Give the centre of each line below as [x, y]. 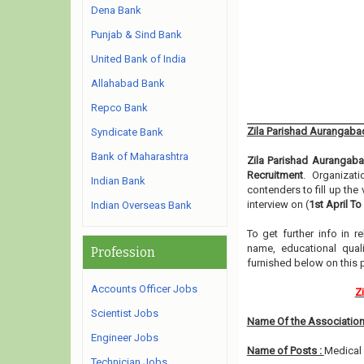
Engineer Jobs [125, 338]
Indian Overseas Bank [141, 205]
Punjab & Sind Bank [136, 35]
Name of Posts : [285, 351]
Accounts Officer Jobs [144, 289]
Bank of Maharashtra [140, 156]
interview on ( [277, 204]
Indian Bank [118, 181]
